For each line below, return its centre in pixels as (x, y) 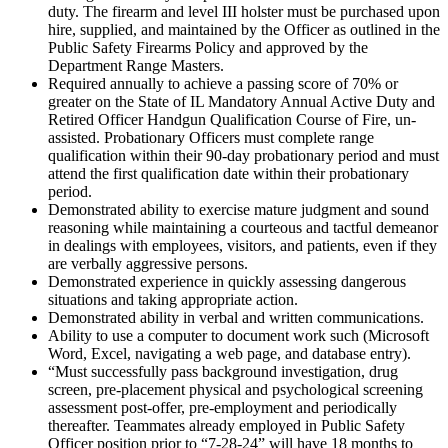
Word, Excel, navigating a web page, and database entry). (229, 353)
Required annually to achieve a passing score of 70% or (223, 83)
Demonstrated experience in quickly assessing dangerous (227, 281)
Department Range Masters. (136, 65)
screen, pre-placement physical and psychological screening (235, 389)
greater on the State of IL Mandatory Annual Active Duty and (241, 101)
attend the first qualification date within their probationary (228, 173)
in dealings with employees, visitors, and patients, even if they (242, 245)
